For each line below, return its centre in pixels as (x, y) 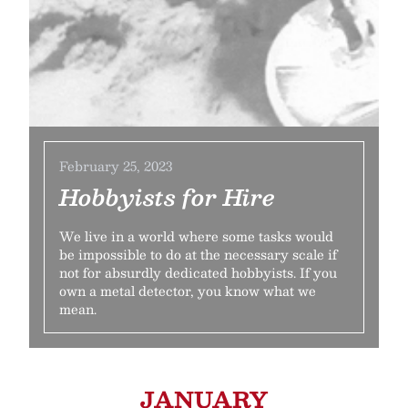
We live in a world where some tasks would (196, 236)
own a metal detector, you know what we (188, 291)
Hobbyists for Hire (167, 197)
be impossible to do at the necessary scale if (198, 254)
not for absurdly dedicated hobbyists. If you (198, 272)
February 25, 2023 (116, 166)
